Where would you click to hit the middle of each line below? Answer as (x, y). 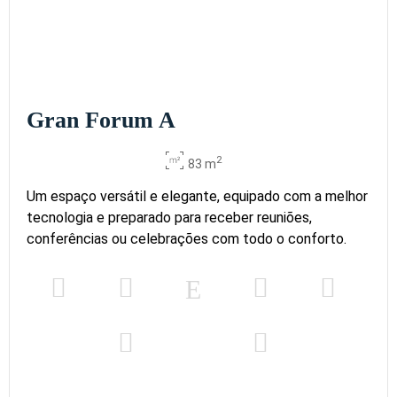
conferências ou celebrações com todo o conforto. (187, 239)
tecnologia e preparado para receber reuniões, (169, 218)
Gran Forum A (101, 120)
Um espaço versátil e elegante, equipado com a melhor (197, 196)
